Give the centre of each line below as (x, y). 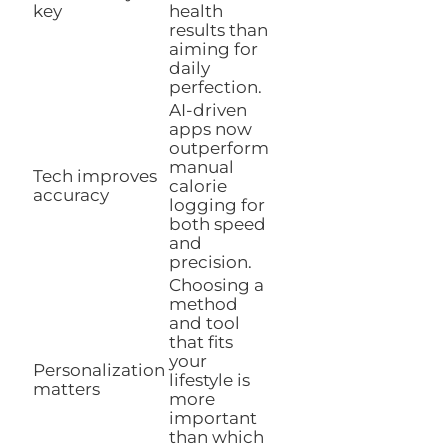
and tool (204, 322)
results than (218, 29)
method (203, 303)
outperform (219, 147)
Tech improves (95, 175)
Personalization (99, 369)
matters (66, 388)
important (213, 417)
